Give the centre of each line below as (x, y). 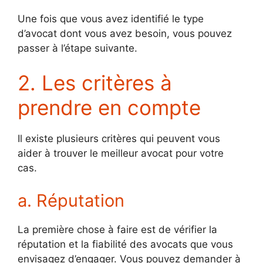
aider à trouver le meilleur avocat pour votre (121, 154)
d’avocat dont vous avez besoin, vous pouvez (125, 33)
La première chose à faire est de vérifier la (117, 229)
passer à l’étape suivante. (77, 48)
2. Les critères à (95, 83)
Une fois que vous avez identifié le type (111, 18)
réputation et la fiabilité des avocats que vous (125, 244)
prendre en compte (109, 108)
